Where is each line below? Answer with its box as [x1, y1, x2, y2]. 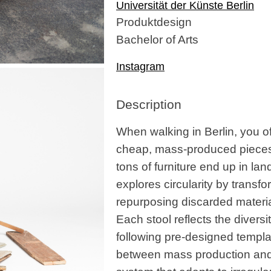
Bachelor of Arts [116, 32, 198, 46]
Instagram [116, 60, 165, 73]
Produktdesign [116, 15, 192, 28]
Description [116, 97, 181, 112]
